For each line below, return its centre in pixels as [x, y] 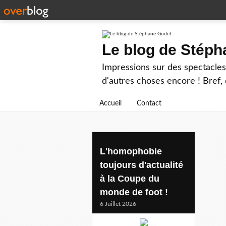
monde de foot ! [134, 192]
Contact [149, 103]
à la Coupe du [130, 178]
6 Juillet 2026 [118, 204]
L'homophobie [131, 151]
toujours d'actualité [142, 165]
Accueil [110, 103]
